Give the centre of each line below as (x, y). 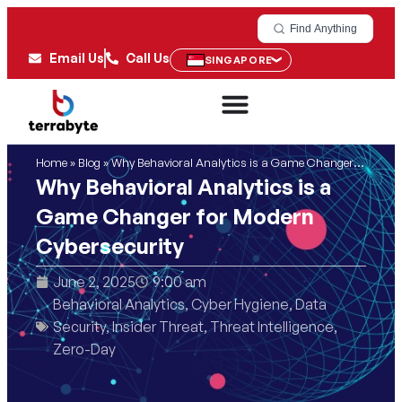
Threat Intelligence (272, 326)
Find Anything (324, 29)
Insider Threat (158, 326)
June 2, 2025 (94, 281)
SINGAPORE (238, 60)
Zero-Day (84, 349)
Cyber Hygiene (240, 304)
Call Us (148, 58)
